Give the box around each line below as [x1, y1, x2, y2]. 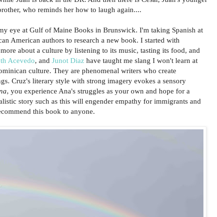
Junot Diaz [52, 56, 84, 65]
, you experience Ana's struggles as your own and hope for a [7, 87, 190, 95]
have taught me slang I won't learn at [84, 56, 198, 65]
